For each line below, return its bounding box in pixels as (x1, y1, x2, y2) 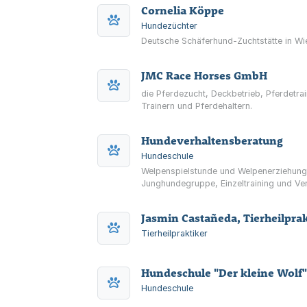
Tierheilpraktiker (141, 228, 208, 238)
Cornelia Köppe (141, 3, 224, 17)
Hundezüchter (141, 21, 197, 31)
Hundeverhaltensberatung (141, 134, 283, 147)
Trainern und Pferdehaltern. (141, 101, 252, 111)
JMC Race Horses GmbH (141, 69, 267, 82)
